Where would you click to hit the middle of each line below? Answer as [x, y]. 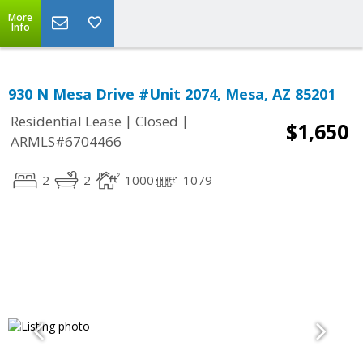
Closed [157, 122]
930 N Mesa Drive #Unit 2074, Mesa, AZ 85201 [172, 94]
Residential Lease [66, 122]
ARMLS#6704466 [66, 142]
